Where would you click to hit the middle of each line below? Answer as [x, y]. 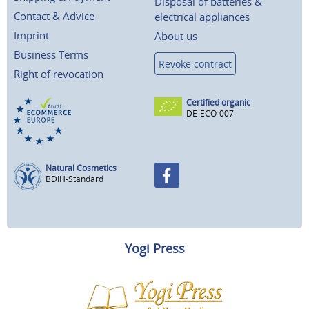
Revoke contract [195, 64]
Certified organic [218, 103]
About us [176, 36]
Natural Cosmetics [81, 168]
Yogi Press [154, 249]
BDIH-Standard [74, 179]
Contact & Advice [54, 16]
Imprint [31, 36]
